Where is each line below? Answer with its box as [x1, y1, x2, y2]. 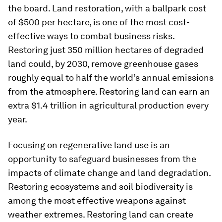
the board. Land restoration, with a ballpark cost [8, 3, 206, 13]
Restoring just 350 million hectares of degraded [8, 45, 204, 55]
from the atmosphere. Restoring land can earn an [8, 86, 210, 97]
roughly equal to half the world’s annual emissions [8, 72, 214, 83]
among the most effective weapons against [8, 195, 186, 206]
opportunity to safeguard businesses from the [8, 154, 196, 164]
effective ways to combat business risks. [8, 31, 174, 41]
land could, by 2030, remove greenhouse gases [8, 58, 198, 69]
